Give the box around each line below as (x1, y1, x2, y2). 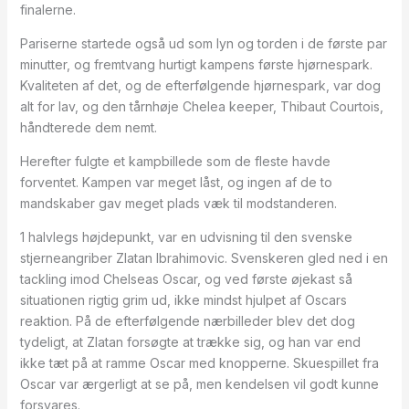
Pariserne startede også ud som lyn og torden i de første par (19, 36, 387, 51)
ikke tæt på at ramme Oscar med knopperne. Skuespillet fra (19, 355, 379, 371)
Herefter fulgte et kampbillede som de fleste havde (19, 153, 330, 169)
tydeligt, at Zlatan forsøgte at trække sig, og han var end (19, 334, 361, 350)
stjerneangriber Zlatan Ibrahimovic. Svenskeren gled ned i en (19, 250, 388, 266)
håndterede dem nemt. (19, 120, 157, 135)
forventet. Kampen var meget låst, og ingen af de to (19, 174, 332, 190)
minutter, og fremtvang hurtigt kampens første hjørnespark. (19, 57, 372, 72)
